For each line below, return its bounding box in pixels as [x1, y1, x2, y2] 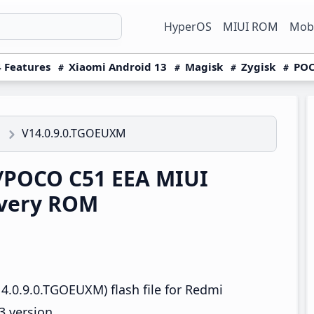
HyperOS [164, 19, 212, 34]
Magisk [185, 60, 223, 74]
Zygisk [241, 60, 275, 74]
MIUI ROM [223, 19, 278, 34]
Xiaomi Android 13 [69, 60, 167, 74]
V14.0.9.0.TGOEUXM [22, 125, 126, 141]
